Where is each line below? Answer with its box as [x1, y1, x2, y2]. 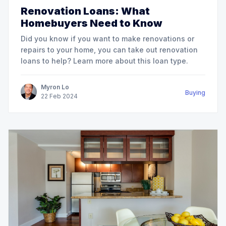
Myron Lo [41, 83, 69, 91]
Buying [185, 88, 205, 96]
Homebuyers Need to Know [21, 17, 162, 29]
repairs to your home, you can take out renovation [21, 45, 198, 54]
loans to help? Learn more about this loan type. [21, 56, 188, 65]
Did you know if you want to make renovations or [21, 34, 194, 43]
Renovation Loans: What [21, 5, 150, 17]
